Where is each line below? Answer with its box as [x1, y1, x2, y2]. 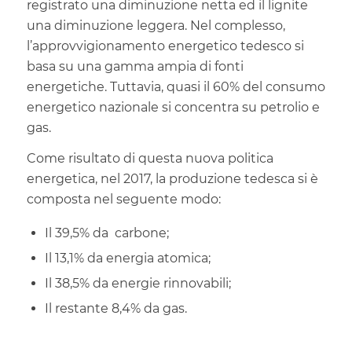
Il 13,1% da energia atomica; [44, 250, 211, 266]
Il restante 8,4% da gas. [44, 300, 187, 316]
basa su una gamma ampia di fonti [26, 58, 244, 74]
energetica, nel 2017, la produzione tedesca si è [26, 171, 318, 187]
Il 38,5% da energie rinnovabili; [44, 275, 231, 291]
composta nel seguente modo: [26, 192, 221, 207]
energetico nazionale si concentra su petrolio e [26, 99, 320, 115]
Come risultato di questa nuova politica [26, 151, 273, 167]
